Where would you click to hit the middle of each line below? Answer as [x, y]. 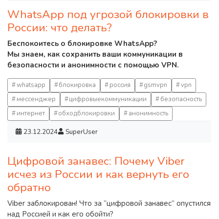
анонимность [148, 113]
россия [120, 85]
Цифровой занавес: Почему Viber [96, 161]
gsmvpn [156, 85]
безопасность [181, 99]
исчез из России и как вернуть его [98, 174]
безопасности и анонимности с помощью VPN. [93, 65]
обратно [29, 187]
